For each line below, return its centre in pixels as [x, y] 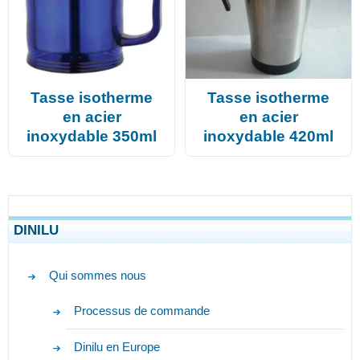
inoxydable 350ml [92, 137]
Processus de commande [141, 311]
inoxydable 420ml [268, 137]
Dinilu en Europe [117, 347]
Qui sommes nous [98, 276]
